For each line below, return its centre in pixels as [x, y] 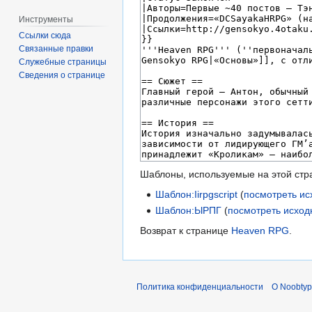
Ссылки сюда [45, 36]
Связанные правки [56, 49]
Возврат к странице [186, 231]
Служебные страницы [63, 62]
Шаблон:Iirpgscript [197, 194]
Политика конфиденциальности [200, 287]
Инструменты [46, 19]
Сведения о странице [62, 76]
